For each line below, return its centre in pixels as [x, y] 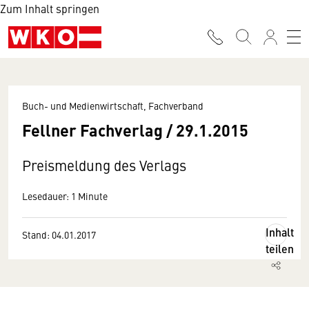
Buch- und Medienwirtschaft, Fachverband [113, 106]
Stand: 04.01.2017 [59, 235]
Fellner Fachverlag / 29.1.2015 [135, 130]
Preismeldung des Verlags [104, 165]
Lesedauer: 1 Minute [65, 196]
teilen [280, 249]
